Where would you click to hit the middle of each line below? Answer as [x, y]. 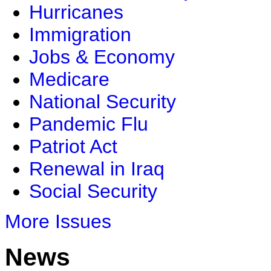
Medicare [69, 80]
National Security [103, 102]
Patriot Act [73, 147]
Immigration [80, 35]
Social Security [93, 191]
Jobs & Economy [102, 57]
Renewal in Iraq [97, 169]
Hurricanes [76, 12]
